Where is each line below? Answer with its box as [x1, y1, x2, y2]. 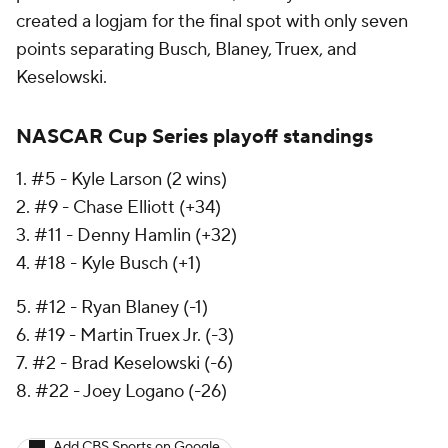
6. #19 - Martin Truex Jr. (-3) [16, 323, 234, 347]
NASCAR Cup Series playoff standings [16, 123, 373, 150]
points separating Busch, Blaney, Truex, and [16, 37, 357, 61]
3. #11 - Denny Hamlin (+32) [16, 223, 237, 247]
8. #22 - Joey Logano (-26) [16, 379, 227, 403]
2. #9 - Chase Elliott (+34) [16, 195, 221, 219]
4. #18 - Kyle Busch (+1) [16, 251, 201, 275]
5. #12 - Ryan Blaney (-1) [16, 295, 208, 319]
